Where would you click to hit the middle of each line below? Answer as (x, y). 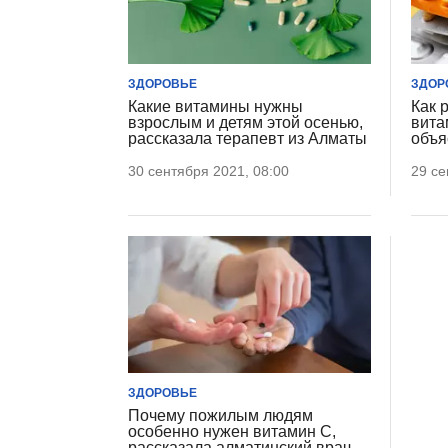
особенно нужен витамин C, (232, 431)
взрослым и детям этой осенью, (245, 123)
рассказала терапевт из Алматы (247, 139)
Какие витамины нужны (215, 107)
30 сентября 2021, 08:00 (208, 171)
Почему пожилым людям (220, 415)
